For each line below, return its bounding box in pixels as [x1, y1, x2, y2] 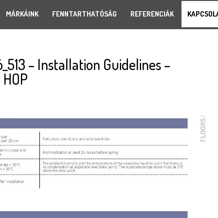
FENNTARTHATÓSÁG [52, 9, 117, 18]
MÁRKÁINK [6, 9, 38, 18]
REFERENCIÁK [130, 9, 174, 18]
